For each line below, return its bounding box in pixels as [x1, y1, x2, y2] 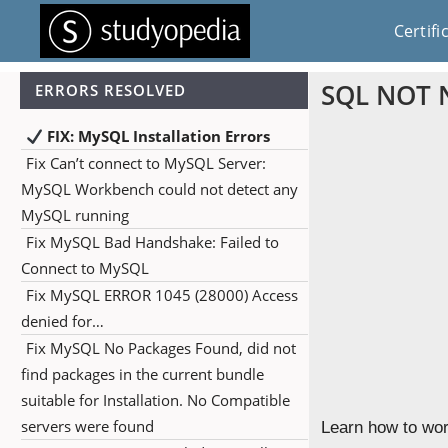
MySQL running [21, 205, 129, 225]
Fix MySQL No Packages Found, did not [26, 338, 296, 358]
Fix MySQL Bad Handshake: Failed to [26, 232, 279, 252]
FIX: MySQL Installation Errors [43, 126, 271, 146]
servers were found [21, 416, 154, 436]
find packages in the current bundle [21, 364, 264, 384]
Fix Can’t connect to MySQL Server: [26, 153, 266, 173]
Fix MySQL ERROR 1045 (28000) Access [26, 285, 298, 305]
